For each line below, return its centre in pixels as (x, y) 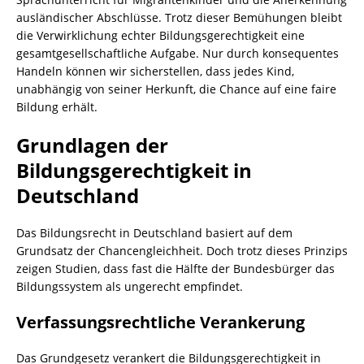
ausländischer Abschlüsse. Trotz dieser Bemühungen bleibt (179, 17)
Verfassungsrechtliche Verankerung (160, 322)
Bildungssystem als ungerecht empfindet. (130, 286)
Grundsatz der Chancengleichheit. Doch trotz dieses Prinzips (182, 251)
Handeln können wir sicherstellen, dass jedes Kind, (155, 71)
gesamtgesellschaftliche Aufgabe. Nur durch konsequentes (178, 53)
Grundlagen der (92, 145)
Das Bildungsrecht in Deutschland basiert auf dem (154, 233)
